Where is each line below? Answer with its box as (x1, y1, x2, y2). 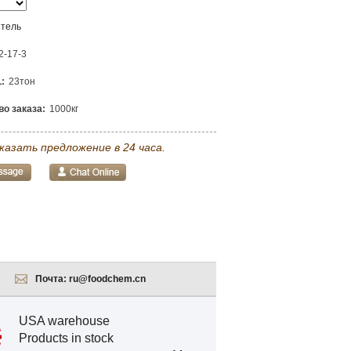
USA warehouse (19, 314, 110, 327)
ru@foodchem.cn (68, 273, 146, 284)
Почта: (34, 273, 69, 284)
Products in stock (19, 331, 114, 345)
